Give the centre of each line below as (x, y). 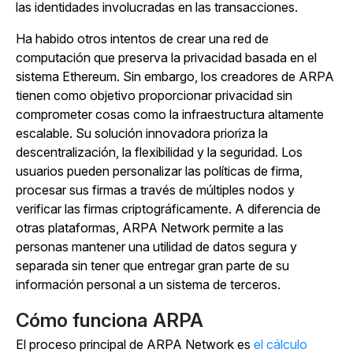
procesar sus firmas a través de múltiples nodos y (155, 190)
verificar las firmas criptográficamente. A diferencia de (168, 209)
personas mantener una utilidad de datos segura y (156, 247)
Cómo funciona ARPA (110, 320)
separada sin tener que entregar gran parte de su (152, 266)
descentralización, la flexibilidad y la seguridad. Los (159, 152)
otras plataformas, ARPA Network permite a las (150, 228)
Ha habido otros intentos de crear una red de (142, 39)
